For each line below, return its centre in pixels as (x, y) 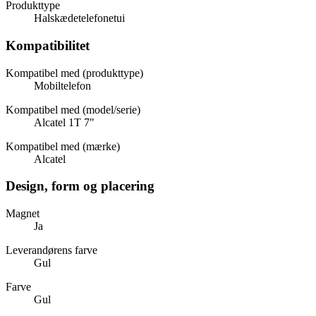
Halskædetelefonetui (79, 18)
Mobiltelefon (62, 85)
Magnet (23, 214)
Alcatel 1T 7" (64, 122)
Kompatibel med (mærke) (63, 146)
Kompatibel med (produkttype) (74, 73)
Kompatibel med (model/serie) (73, 109)
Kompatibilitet (48, 45)
